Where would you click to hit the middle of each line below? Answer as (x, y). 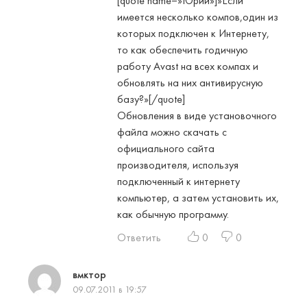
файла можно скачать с (172, 132)
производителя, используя (178, 165)
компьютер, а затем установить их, (198, 198)
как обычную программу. (173, 214)
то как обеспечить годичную (183, 50)
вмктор (89, 275)
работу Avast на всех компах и (188, 66)
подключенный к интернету (179, 182)
